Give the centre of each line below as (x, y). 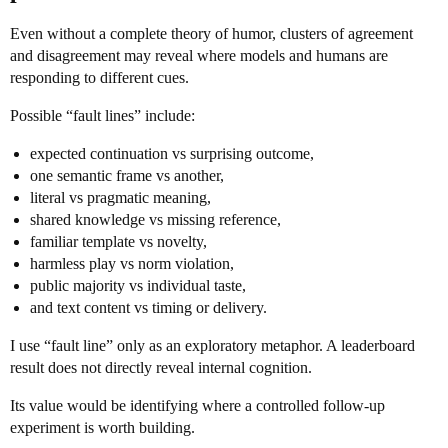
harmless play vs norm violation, (132, 263)
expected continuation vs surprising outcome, (172, 153)
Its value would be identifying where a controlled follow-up (197, 405)
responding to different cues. (99, 77)
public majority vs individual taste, (138, 285)
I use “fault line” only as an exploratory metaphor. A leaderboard (212, 345)
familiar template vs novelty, (118, 241)
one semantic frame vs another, (127, 175)
